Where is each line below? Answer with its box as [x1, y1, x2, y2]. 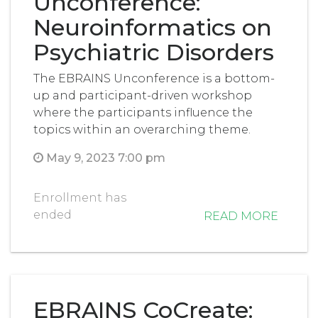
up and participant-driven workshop [33, 88, 252, 102]
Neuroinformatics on [33, 13, 272, 41]
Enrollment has [33, 190, 126, 204]
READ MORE [204, 209, 278, 223]
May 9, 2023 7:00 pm [43, 150, 165, 165]
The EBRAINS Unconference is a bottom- [33, 71, 275, 85]
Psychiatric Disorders [33, 38, 274, 66]
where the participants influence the [33, 105, 253, 119]
